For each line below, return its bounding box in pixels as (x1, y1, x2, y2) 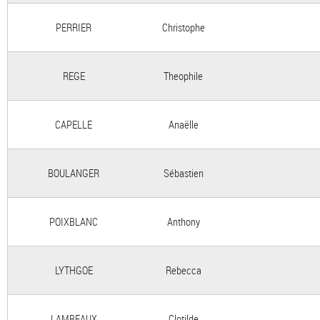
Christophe (161, 20, 205, 34)
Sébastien (163, 166, 204, 180)
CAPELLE (55, 117, 92, 131)
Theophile (164, 69, 203, 83)
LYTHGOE (54, 263, 93, 277)
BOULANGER (48, 166, 99, 180)
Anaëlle (168, 117, 199, 131)
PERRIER (56, 20, 91, 34)
